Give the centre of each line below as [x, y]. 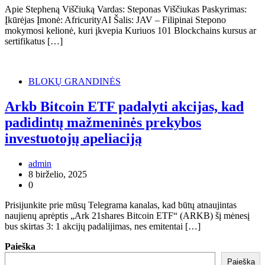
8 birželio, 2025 [58, 174]
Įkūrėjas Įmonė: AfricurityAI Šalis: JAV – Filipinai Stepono [115, 20]
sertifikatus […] [34, 41]
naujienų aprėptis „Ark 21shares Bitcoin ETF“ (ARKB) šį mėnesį [127, 215]
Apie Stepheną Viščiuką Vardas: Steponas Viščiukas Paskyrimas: [126, 9]
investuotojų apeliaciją [73, 138]
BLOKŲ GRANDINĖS [75, 81]
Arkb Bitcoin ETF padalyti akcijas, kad [124, 106]
